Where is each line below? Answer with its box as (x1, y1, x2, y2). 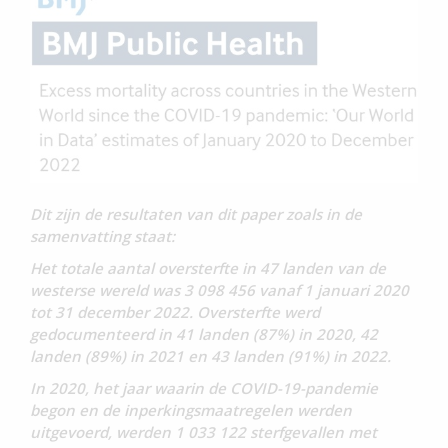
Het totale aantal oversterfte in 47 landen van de (30, 257, 386, 278)
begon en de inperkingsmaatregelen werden (30, 399, 352, 420)
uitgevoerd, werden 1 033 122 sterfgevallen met (30, 421, 377, 442)
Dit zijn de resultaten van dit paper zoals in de (30, 203, 362, 224)
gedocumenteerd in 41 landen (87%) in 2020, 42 (30, 323, 378, 344)
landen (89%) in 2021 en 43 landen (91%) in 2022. (30, 345, 391, 366)
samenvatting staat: (30, 225, 179, 246)
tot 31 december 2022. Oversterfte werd (30, 301, 320, 322)
